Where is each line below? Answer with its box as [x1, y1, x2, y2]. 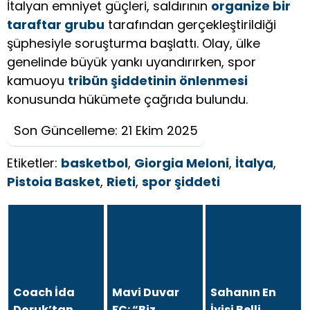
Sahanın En [210, 284, 277, 301]
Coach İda [13, 284, 75, 301]
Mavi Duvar [111, 284, 179, 301]
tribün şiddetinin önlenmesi [68, 72, 248, 90]
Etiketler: [7, 154, 61, 172]
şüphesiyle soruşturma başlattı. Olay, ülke [7, 35, 260, 53]
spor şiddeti [142, 173, 220, 191]
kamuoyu [7, 72, 68, 90]
